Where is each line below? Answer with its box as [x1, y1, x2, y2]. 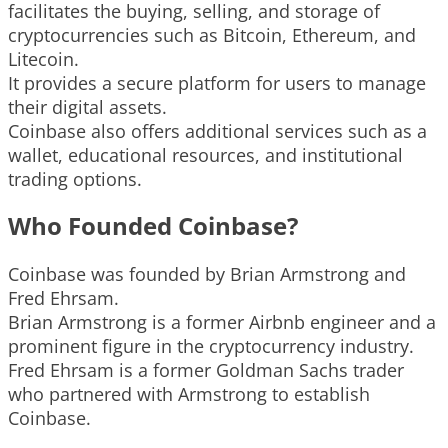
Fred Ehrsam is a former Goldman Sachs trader [8, 357, 404, 382]
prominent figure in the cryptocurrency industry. [8, 333, 414, 358]
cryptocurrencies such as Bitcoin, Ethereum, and [8, 22, 416, 47]
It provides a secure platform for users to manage [8, 70, 426, 95]
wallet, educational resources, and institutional [8, 142, 403, 167]
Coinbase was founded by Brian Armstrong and [8, 261, 406, 286]
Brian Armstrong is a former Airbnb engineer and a [8, 309, 436, 334]
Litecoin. [8, 46, 79, 71]
